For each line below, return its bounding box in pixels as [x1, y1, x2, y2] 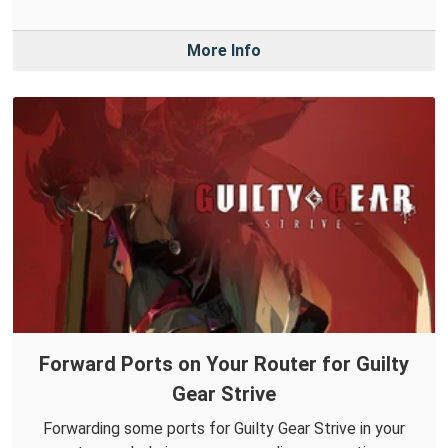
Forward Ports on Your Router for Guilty [39, 352, 409, 377]
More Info [187, 41, 261, 61]
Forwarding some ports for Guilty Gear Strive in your [43, 419, 405, 439]
